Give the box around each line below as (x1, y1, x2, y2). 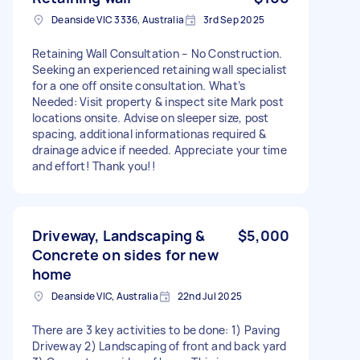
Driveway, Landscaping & (32, 225, 206, 245)
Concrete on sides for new (32, 244, 219, 264)
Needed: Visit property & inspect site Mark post (32, 93, 284, 109)
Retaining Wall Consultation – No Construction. (32, 45, 283, 61)
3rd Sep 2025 (203, 12, 264, 27)
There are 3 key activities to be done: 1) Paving (32, 321, 280, 337)
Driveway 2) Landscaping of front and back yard (32, 337, 287, 354)
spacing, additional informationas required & (32, 125, 266, 141)
